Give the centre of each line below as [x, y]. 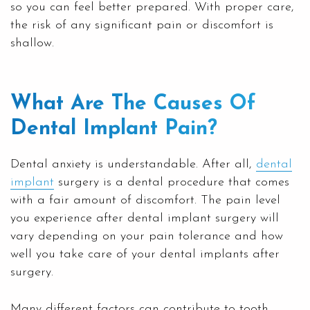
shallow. [32, 43]
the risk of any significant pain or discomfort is [142, 25]
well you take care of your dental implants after [145, 254]
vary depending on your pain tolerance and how [147, 236]
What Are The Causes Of [133, 104]
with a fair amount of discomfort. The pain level [145, 200]
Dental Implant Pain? [114, 129]
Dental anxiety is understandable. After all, [133, 164]
